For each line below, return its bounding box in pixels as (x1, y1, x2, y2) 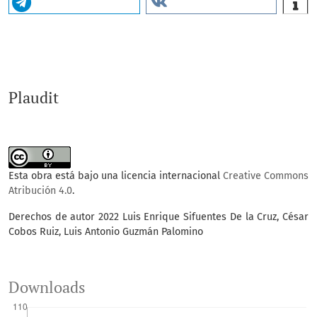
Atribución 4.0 (8, 185, 72, 197)
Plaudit (8, 88, 59, 108)
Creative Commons (223, 170, 309, 183)
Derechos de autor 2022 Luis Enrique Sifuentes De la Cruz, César (8, 211, 309, 224)
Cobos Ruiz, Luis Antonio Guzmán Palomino (8, 226, 203, 238)
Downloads (8, 277, 86, 298)
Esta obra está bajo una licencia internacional (8, 170, 223, 183)
